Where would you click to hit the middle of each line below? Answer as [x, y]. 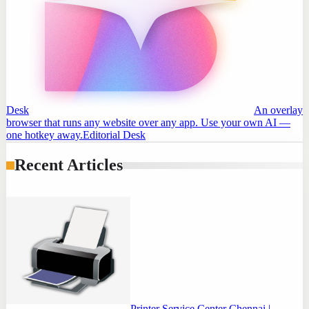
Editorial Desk [114, 134]
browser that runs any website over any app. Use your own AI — [148, 122]
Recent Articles [69, 165]
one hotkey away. [44, 134]
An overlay [278, 110]
